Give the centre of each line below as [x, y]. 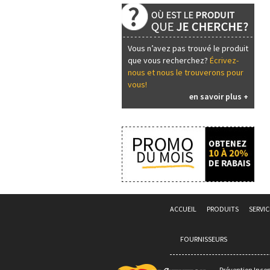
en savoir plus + [219, 96]
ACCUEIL [183, 209]
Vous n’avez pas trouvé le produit [188, 48]
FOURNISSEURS [204, 239]
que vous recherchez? [169, 60]
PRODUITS [223, 209]
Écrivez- [224, 60]
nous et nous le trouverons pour [186, 72]
